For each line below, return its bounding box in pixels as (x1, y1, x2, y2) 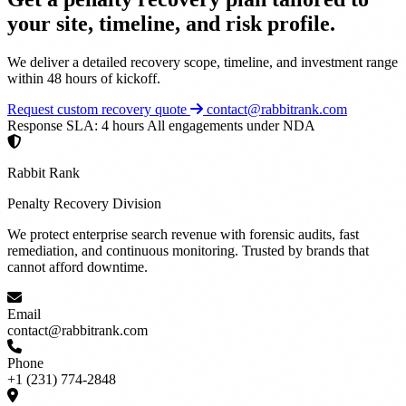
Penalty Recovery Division (7, 195, 161, 211)
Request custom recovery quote (7, 101, 190, 117)
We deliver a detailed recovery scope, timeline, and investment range (7, 53, 398, 70)
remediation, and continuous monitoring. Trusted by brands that (7, 242, 369, 258)
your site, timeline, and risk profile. (7, 11, 335, 35)
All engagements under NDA (147, 117, 315, 133)
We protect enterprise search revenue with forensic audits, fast (7, 226, 359, 242)
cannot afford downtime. (7, 258, 148, 275)
